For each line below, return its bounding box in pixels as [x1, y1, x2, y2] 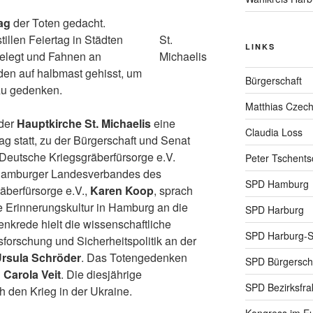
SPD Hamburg [245, 176, 309, 191]
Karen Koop [90, 182, 154, 198]
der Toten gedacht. [13, 15, 105, 31]
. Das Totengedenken [81, 249, 187, 265]
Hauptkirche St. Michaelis [17, 115, 151, 131]
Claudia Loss [245, 124, 303, 139]
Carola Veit [3, 266, 61, 282]
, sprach [154, 182, 193, 198]
